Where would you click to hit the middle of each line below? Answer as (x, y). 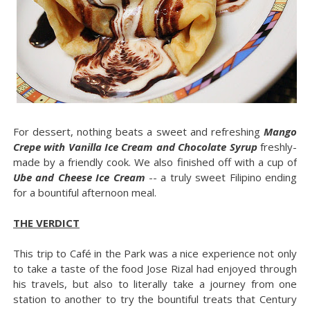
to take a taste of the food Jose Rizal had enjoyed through (155, 268)
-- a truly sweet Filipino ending (221, 177)
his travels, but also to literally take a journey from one (155, 283)
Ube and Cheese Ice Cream (79, 177)
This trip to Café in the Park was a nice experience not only (155, 253)
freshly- (277, 146)
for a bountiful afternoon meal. (84, 192)
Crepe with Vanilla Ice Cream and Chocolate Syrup (135, 146)
